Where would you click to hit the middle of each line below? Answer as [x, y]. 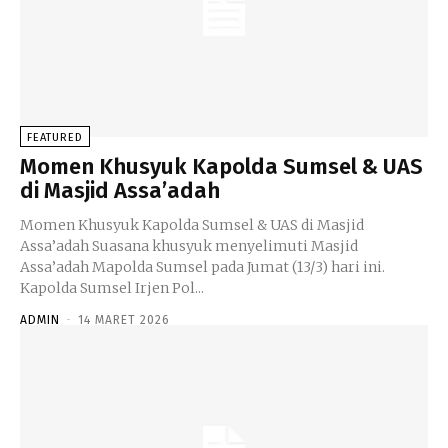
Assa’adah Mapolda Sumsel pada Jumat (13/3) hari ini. [202, 267]
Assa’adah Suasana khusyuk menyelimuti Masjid [56, 246]
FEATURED [55, 138]
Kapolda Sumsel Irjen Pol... [112, 288]
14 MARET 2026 [124, 320]
